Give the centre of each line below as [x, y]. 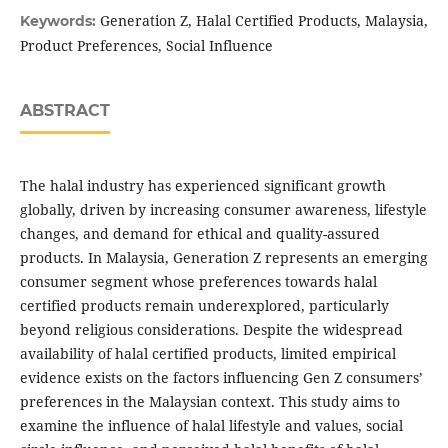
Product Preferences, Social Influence [146, 46]
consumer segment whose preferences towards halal [198, 282]
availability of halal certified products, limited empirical [207, 354]
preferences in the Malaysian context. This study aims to [209, 402]
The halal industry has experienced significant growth [202, 186]
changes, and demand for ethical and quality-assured [199, 234]
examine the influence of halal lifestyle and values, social [211, 426]
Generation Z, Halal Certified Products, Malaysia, [263, 21]
